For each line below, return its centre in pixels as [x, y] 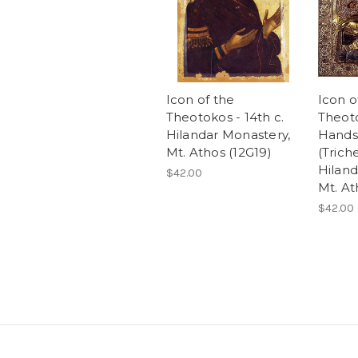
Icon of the [200, 99]
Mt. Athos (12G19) [219, 152]
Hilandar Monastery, [228, 135]
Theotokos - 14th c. [225, 117]
